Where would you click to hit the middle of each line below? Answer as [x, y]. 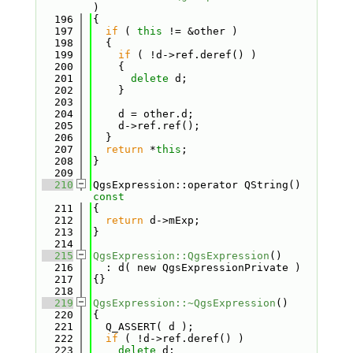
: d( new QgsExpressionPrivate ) [197, 268]
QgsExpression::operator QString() [197, 185]
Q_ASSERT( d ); [143, 327]
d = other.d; [143, 114]
